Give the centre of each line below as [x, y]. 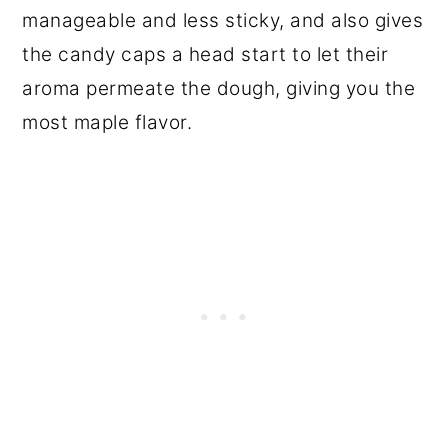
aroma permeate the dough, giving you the [219, 88]
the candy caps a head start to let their [205, 54]
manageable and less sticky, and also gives [223, 20]
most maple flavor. [110, 122]
